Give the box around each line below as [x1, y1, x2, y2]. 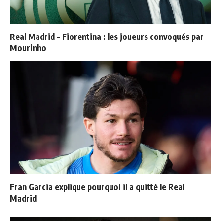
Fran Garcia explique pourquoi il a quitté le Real [10, 182, 184, 192]
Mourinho [10, 42, 46, 53]
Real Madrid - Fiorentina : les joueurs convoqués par [10, 31, 204, 42]
